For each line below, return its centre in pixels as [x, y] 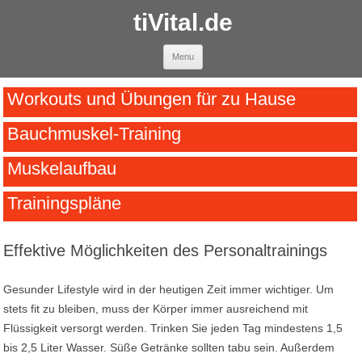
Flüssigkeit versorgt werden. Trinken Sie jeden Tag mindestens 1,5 [173, 328]
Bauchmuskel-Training [94, 134]
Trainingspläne [64, 204]
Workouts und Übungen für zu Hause [151, 99]
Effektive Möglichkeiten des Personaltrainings [166, 250]
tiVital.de [183, 22]
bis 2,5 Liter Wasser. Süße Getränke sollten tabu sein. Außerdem [169, 347]
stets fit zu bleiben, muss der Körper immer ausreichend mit [156, 309]
